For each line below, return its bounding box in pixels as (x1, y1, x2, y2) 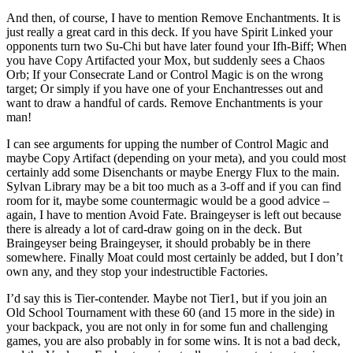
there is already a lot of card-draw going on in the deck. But (6, 222, 302, 236)
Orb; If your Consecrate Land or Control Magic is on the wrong (6, 68, 323, 82)
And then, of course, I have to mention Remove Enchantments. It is (6, 11, 340, 25)
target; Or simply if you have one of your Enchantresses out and (6, 82, 323, 96)
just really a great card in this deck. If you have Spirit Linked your (6, 25, 333, 39)
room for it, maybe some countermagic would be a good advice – (6, 194, 329, 208)
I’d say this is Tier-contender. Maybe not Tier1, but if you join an (6, 292, 327, 306)
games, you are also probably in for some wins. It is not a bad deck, (6, 334, 340, 348)
